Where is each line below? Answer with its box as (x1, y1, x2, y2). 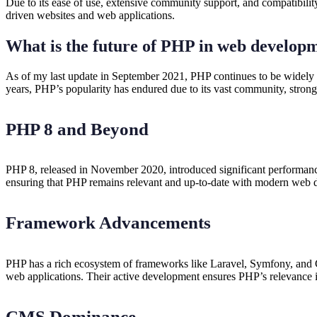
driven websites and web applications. (6, 8, 175, 21)
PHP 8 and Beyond (6, 119, 149, 139)
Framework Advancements (6, 213, 211, 233)
